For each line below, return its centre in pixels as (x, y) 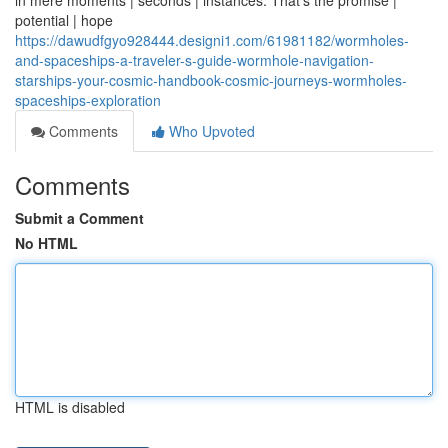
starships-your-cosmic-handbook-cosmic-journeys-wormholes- (211, 80)
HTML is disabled (70, 407)
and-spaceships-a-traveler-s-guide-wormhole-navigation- (194, 60)
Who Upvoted (210, 131)
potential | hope (64, 20)
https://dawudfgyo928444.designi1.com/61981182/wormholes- (212, 40)
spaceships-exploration (88, 100)
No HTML (46, 243)
